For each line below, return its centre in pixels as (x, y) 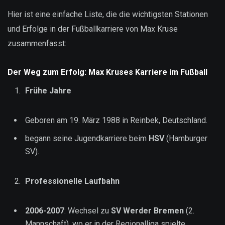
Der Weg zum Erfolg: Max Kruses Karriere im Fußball (107, 72)
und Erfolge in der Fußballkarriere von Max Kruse (93, 29)
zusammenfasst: (37, 43)
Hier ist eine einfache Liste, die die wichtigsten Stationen (108, 14)
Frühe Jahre (48, 90)
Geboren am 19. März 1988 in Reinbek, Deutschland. (116, 120)
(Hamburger (186, 138)
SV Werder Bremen (147, 211)
